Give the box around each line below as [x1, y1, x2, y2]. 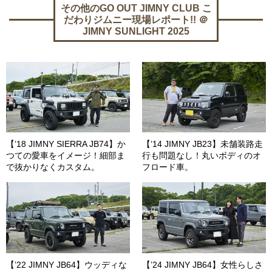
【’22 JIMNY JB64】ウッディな [6, 259, 127, 270]
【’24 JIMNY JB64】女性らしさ [142, 259, 263, 270]
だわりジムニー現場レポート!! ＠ [64, 15, 208, 25]
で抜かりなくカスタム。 [6, 162, 100, 172]
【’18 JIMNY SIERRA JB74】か [6, 139, 126, 149]
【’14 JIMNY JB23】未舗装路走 [142, 139, 263, 149]
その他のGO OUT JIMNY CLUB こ [60, 3, 212, 14]
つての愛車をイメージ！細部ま [6, 151, 125, 161]
